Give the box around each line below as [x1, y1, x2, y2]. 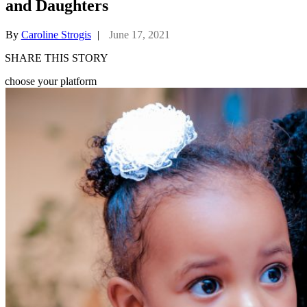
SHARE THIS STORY [5, 51, 109, 64]
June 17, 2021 [108, 28, 170, 40]
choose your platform [5, 75, 97, 87]
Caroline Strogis [21, 28, 91, 40]
